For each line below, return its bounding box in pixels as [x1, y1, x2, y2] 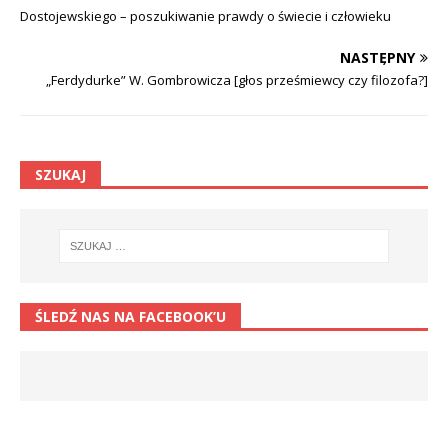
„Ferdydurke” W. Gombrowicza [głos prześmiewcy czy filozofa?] [46, 70, 428, 89]
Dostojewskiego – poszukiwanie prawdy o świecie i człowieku [20, 6, 391, 25]
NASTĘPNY [340, 47, 415, 67]
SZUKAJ [35, 164, 86, 184]
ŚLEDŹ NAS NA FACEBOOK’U [35, 307, 226, 327]
